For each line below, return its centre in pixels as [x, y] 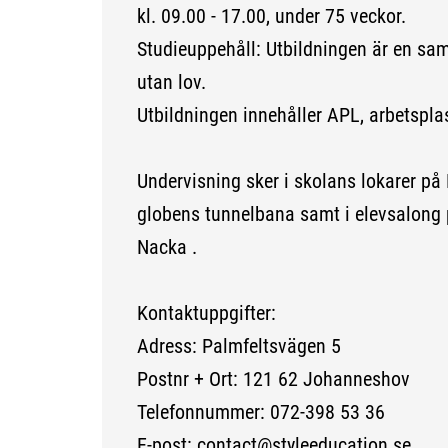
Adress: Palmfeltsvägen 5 [238, 346]
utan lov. [171, 82]
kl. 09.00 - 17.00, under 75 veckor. [271, 16]
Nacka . [166, 247]
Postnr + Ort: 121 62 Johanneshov [273, 379]
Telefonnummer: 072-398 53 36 [260, 412]
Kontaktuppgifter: [206, 313]
